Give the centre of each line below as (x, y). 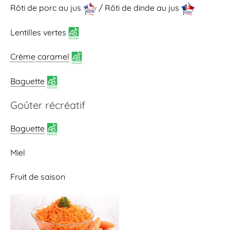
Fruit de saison (38, 177)
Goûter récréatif (48, 105)
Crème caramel (40, 57)
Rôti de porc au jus (47, 7)
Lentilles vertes (39, 32)
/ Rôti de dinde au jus (139, 7)
